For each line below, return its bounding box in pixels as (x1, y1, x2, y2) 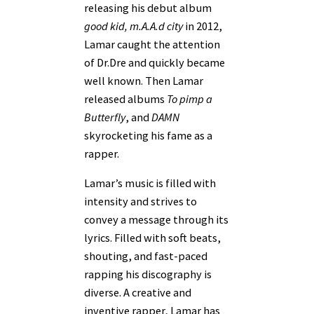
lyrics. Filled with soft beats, (84, 230, 221, 245)
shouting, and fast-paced (84, 248, 207, 263)
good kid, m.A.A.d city (84, 18, 185, 33)
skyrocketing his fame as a (84, 128, 212, 142)
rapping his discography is (84, 266, 212, 281)
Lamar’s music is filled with (84, 175, 216, 190)
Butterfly (84, 109, 125, 124)
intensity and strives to (84, 193, 197, 208)
